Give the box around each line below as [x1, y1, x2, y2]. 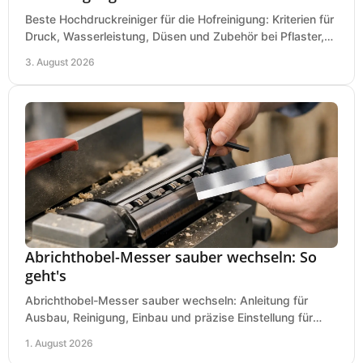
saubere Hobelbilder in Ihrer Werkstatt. [25, 327, 232, 341]
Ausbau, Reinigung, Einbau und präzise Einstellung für [25, 310, 313, 324]
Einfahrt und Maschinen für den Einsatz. [25, 45, 237, 60]
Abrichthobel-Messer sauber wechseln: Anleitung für [25, 293, 308, 307]
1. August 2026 [25, 336, 93, 349]
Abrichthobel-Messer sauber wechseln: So [25, 246, 317, 267]
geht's [25, 265, 66, 285]
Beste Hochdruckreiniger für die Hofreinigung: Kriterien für [25, 11, 334, 26]
